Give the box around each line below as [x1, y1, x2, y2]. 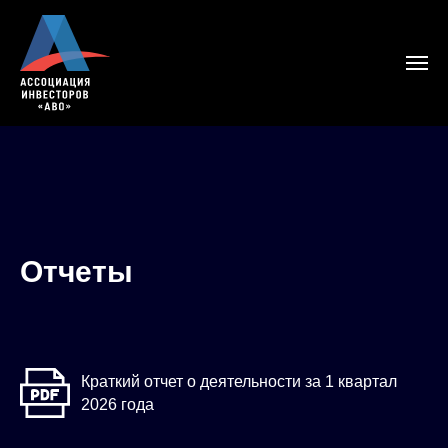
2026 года [81, 396, 154, 414]
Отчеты [20, 255, 133, 289]
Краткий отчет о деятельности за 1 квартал [81, 373, 397, 391]
